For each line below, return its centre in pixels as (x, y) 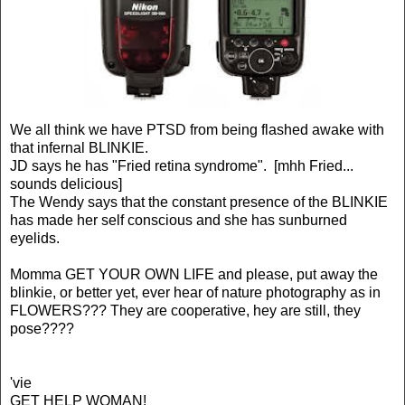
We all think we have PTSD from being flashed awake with (197, 129)
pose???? (42, 328)
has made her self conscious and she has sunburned (179, 220)
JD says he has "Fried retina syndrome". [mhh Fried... (182, 165)
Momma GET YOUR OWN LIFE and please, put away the (194, 274)
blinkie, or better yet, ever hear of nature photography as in (195, 292)
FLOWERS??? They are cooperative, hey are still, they (185, 310)
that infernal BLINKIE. (79, 147)
